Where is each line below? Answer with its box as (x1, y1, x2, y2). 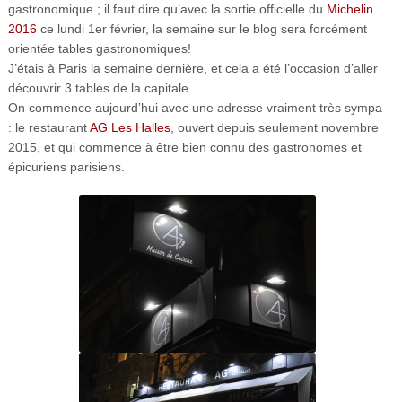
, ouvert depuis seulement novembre (170, 120, 379, 135)
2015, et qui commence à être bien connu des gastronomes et (7, 140, 362, 155)
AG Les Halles (89, 120, 170, 135)
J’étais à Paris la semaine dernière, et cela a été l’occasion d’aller (7, 61, 378, 76)
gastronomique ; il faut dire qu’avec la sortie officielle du (7, 2, 327, 17)
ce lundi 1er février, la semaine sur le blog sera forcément (36, 22, 367, 37)
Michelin (326, 2, 373, 17)
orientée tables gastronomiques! (7, 41, 191, 57)
